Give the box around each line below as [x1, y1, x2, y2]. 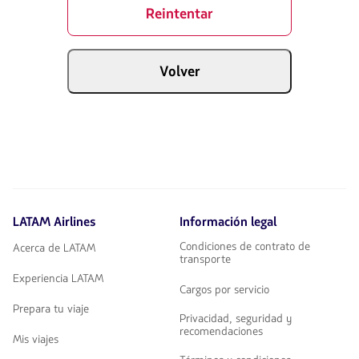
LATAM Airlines [13, 213, 96, 231]
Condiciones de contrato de [179, 239, 310, 254]
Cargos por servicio [179, 282, 269, 297]
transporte [179, 252, 231, 267]
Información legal [179, 213, 276, 231]
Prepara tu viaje [13, 301, 89, 317]
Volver [159, 62, 200, 81]
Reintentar [146, 4, 213, 23]
